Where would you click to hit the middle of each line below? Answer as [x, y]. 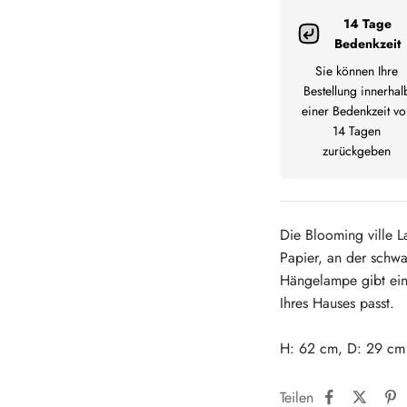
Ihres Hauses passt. [337, 303]
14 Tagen [357, 131]
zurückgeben [357, 151]
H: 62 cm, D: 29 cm [342, 349]
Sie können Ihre [357, 71]
